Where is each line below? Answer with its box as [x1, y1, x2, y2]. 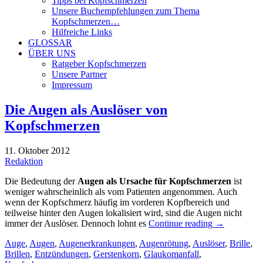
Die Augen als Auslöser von [5, 102, 167, 117]
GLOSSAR [28, 38, 72, 48]
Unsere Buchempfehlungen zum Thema [52, 6, 200, 16]
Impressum [52, 80, 92, 90]
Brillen [5, 248, 30, 259]
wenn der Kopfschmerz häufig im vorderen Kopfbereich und [5, 197, 230, 207]
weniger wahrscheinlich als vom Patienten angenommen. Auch [5, 186, 237, 197]
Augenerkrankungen [59, 238, 135, 248]
